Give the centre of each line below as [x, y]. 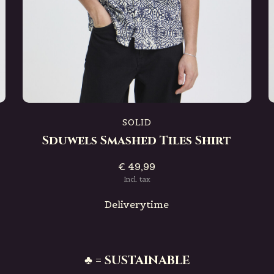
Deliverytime [137, 204]
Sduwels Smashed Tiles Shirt [137, 140]
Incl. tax [137, 179]
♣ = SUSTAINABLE [137, 260]
